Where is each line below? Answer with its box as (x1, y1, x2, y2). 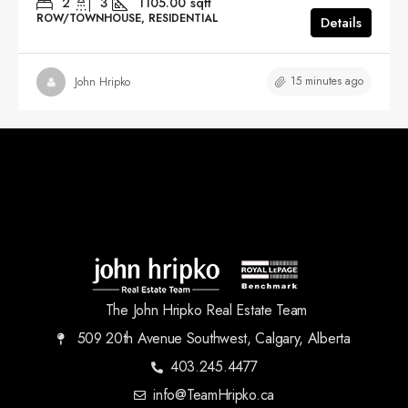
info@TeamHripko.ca (153, 384, 274, 406)
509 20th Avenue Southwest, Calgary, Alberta (76, 328, 351, 350)
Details (321, 13, 362, 34)
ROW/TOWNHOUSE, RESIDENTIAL (36, 10, 219, 27)
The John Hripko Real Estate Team (105, 300, 308, 321)
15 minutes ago (291, 73, 363, 90)
